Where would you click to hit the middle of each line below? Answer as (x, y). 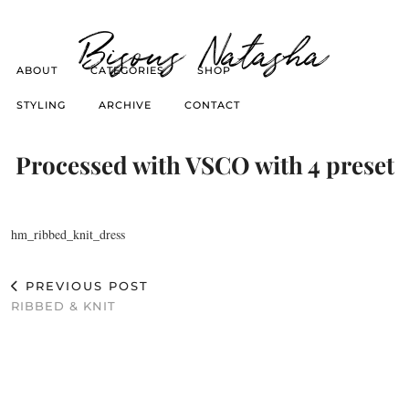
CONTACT (212, 105)
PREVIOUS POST (84, 286)
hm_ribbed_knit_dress (68, 234)
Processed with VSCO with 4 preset (204, 165)
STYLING (41, 105)
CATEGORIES (127, 70)
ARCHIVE (125, 105)
